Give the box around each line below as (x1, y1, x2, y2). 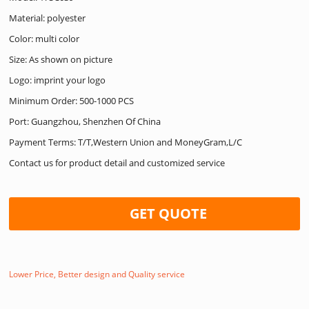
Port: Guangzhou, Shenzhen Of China (9, 114, 161, 128)
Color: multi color (9, 32, 80, 45)
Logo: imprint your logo (9, 73, 106, 86)
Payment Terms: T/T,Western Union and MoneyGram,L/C (9, 135, 243, 148)
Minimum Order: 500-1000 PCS (9, 94, 134, 107)
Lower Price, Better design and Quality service (9, 268, 186, 280)
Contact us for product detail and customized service (9, 156, 226, 169)
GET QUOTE (129, 203, 207, 223)
